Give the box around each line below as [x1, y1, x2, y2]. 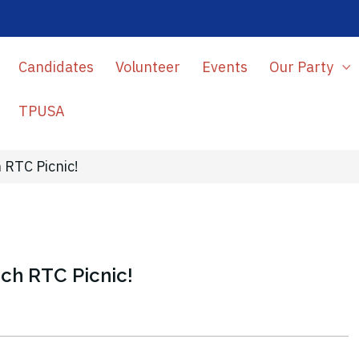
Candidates [18, 58, 94, 76]
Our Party [268, 58, 337, 76]
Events [201, 58, 248, 76]
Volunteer [115, 58, 180, 76]
